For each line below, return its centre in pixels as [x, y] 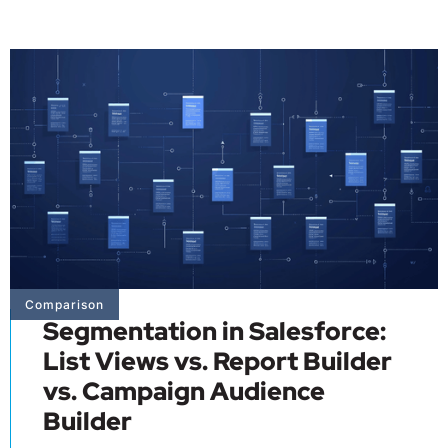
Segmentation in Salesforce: [214, 331]
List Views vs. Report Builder [217, 361]
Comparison [64, 304]
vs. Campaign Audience [184, 391]
